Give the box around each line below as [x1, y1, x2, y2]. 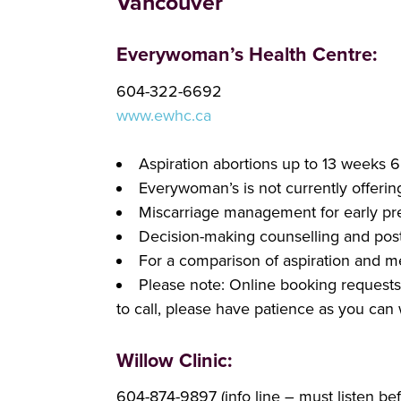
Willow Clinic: [116, 348, 232, 372]
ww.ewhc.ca [128, 105, 211, 125]
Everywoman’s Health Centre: [116, 43, 377, 67]
